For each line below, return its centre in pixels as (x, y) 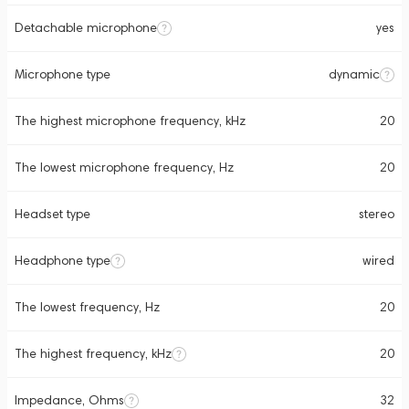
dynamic (354, 74)
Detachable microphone (86, 28)
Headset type (52, 214)
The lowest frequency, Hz (87, 307)
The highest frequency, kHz (93, 354)
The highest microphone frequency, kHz (130, 121)
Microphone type (63, 74)
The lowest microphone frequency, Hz (124, 168)
